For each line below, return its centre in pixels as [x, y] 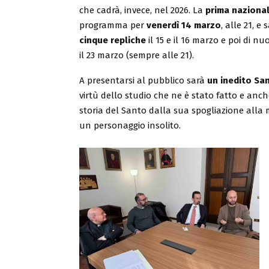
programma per [113, 25]
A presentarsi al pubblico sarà [143, 80]
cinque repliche [114, 40]
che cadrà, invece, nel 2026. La [142, 10]
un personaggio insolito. [130, 125]
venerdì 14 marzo [184, 25]
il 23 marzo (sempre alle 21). [137, 55]
